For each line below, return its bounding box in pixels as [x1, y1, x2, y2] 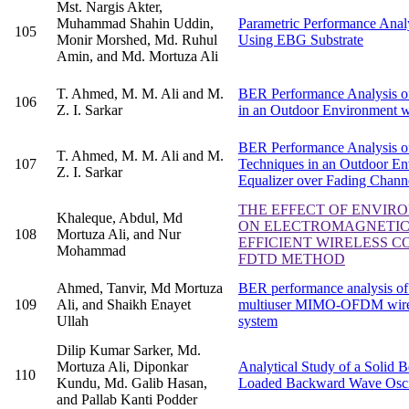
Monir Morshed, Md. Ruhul [57, 32, 217, 48]
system [238, 313, 278, 330]
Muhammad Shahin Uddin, [57, 16, 214, 32]
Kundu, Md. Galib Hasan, [57, 375, 207, 392]
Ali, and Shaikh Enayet [57, 297, 191, 313]
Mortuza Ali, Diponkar [57, 359, 188, 375]
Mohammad [57, 243, 126, 259]
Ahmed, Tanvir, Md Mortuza [57, 280, 223, 297]
